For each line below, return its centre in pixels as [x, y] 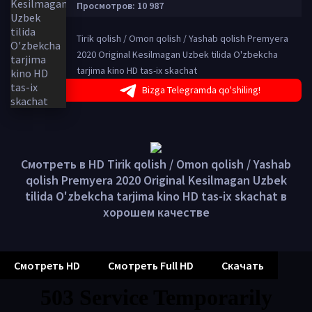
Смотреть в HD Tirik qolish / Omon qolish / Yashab [156, 164]
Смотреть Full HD [151, 265]
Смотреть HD [47, 265]
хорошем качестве [156, 212]
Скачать [243, 265]
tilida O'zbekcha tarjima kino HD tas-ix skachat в [156, 196]
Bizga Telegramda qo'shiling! [201, 90]
